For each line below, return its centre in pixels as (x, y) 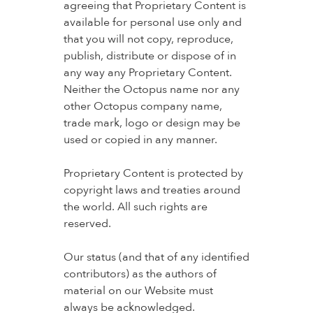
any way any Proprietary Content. (147, 73)
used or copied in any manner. (140, 140)
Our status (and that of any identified (156, 257)
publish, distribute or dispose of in (150, 56)
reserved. (87, 224)
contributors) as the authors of (140, 274)
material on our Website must (138, 291)
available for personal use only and (152, 22)
